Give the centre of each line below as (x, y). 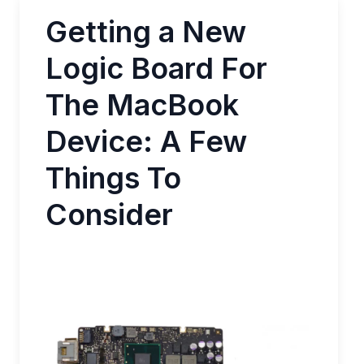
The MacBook (142, 105)
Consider (109, 214)
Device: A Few (146, 141)
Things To (113, 178)
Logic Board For (156, 68)
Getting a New (146, 32)
